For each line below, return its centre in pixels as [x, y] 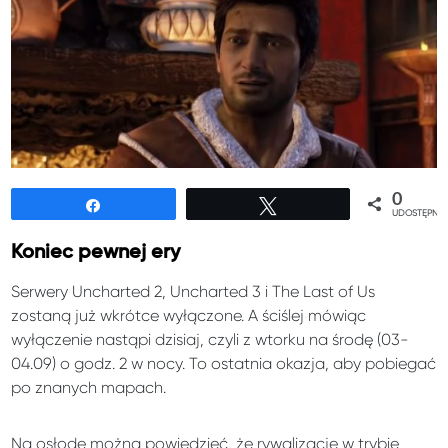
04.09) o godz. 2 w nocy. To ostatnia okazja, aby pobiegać [224, 364]
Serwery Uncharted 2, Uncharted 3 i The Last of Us [193, 292]
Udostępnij [149, 205]
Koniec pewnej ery [96, 253]
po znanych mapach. [89, 388]
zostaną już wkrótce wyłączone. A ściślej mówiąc [189, 316]
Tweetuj [313, 205]
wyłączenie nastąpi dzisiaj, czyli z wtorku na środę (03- [210, 340]
